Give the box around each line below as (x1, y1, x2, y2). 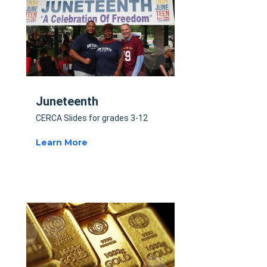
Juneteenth (36, 94, 98, 108)
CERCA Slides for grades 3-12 (36, 113, 148, 123)
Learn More (36, 136, 88, 148)
